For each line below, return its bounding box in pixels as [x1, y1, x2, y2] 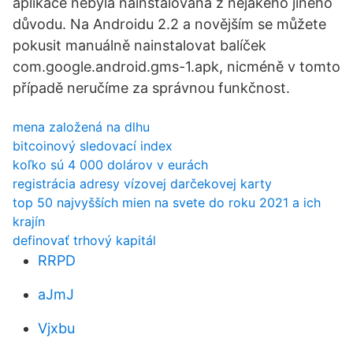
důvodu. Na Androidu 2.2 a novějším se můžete [13, 16, 326, 32]
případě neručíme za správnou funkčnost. [13, 80, 290, 96]
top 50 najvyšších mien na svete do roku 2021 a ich [13, 195, 321, 210]
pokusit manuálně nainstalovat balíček [13, 37, 266, 54]
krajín [13, 214, 45, 229]
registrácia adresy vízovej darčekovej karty [13, 176, 272, 191]
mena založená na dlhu [13, 119, 150, 135]
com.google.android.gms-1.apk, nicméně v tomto [13, 58, 340, 75]
